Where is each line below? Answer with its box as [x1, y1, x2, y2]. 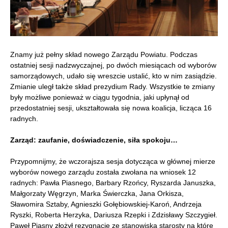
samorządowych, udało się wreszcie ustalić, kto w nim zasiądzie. [10, 71, 217, 80]
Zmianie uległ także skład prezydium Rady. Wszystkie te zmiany [10, 82, 215, 91]
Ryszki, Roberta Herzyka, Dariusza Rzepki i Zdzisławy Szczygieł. [10, 210, 217, 219]
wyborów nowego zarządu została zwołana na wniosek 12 [10, 167, 196, 176]
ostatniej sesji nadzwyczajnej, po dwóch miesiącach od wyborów [10, 61, 216, 69]
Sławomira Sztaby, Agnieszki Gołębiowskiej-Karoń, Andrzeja [10, 199, 202, 208]
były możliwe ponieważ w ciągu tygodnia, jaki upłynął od [10, 93, 189, 101]
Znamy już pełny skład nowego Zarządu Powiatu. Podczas [10, 50, 197, 59]
